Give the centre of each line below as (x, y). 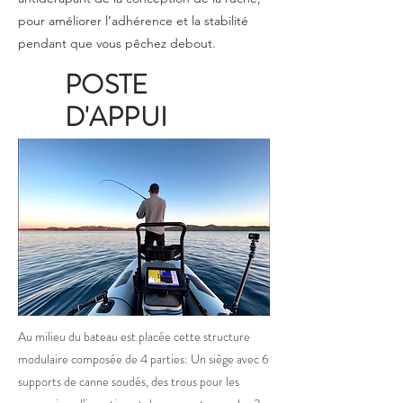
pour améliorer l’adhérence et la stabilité (133, 21)
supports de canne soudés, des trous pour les (129, 381)
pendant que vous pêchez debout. (117, 43)
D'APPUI (116, 117)
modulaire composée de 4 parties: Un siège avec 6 (143, 359)
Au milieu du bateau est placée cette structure (134, 336)
